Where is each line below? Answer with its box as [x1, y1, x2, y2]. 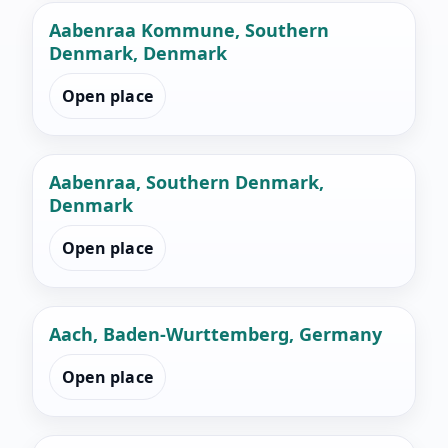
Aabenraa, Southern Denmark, [49, 170, 324, 195]
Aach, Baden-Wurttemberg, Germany [49, 322, 382, 347]
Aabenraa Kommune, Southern [49, 18, 329, 43]
